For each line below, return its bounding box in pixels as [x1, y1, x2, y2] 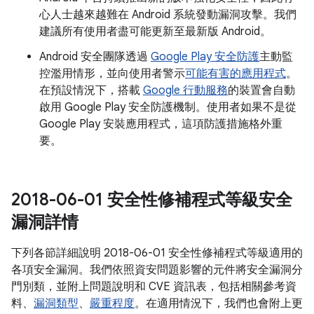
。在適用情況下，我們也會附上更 [135, 296, 303, 310]
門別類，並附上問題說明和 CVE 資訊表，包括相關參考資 [11, 280, 296, 294]
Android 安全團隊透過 [39, 50, 151, 64]
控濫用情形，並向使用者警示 [39, 67, 185, 81]
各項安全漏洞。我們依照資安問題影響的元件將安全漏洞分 [11, 263, 303, 277]
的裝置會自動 [228, 83, 295, 97]
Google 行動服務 [143, 83, 228, 97]
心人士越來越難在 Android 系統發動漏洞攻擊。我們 [39, 8, 296, 22]
